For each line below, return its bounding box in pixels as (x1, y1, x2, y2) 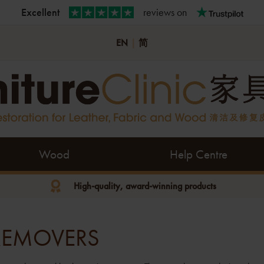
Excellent (21, 5, 60, 19)
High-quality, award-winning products (74, 180, 217, 192)
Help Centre (169, 146, 227, 162)
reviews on (143, 5, 187, 19)
